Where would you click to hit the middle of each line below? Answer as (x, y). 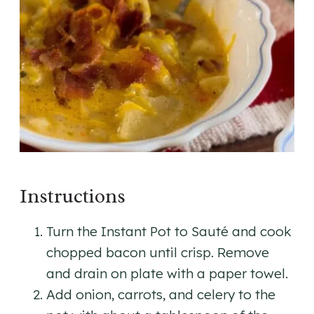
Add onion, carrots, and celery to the (161, 295)
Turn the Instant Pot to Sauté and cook (169, 232)
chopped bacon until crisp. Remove (158, 253)
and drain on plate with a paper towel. (167, 274)
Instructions (73, 196)
